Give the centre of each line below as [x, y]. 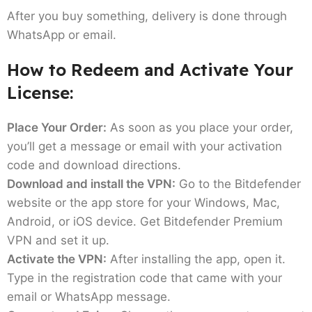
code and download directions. [94, 165]
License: [40, 92]
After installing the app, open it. [196, 259]
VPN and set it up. [58, 240]
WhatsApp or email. [62, 34]
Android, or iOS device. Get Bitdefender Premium [145, 221]
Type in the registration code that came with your [145, 278]
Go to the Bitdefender [238, 184]
